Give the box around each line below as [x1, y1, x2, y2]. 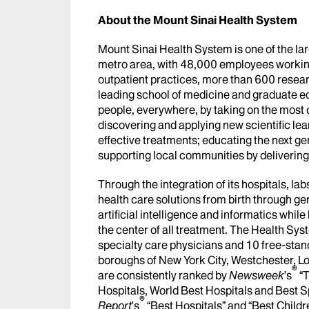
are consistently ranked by [98, 268, 229, 282]
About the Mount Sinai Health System [98, 12, 297, 27]
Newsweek [229, 268, 284, 282]
